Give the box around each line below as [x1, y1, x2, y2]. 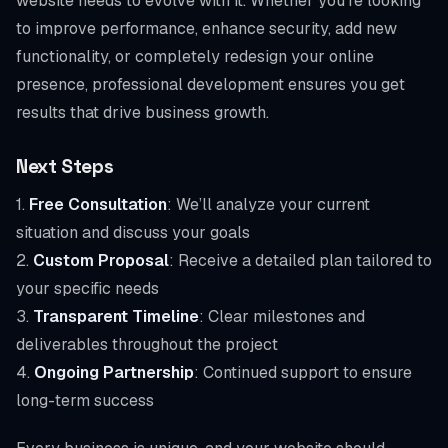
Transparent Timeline [33, 305, 199, 327]
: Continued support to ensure [194, 361, 412, 383]
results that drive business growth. [16, 101, 269, 123]
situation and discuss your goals [16, 221, 250, 243]
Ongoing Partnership [34, 361, 194, 383]
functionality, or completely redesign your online [16, 45, 374, 67]
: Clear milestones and [199, 305, 365, 327]
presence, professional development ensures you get [16, 73, 405, 95]
